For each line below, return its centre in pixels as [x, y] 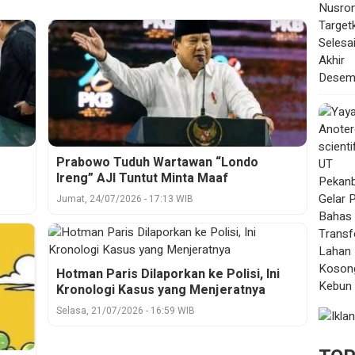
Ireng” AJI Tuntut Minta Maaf [143, 179]
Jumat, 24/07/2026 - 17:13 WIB [125, 199]
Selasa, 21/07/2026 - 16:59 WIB [126, 311]
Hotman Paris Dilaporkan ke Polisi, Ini [168, 275]
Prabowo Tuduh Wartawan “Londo [158, 163]
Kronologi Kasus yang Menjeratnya [161, 290]
